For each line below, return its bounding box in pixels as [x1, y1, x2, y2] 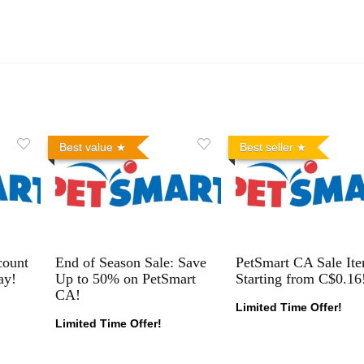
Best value [58, 140, 113, 154]
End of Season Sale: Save [54, 253, 206, 271]
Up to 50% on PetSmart [54, 270, 196, 287]
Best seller [239, 140, 293, 154]
